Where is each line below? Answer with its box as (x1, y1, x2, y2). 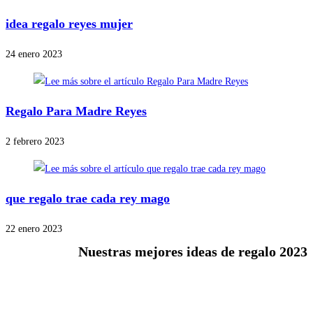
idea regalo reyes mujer (6, 16, 133, 31)
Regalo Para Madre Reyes (6, 103, 147, 118)
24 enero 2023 (6, 48, 62, 59)
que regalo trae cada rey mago (6, 191, 170, 205)
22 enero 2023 (6, 223, 62, 234)
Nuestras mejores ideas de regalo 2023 (78, 243, 307, 259)
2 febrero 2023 (6, 136, 64, 147)
